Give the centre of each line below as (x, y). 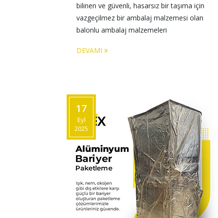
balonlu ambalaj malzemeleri (123, 30)
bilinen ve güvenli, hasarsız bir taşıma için (141, 6)
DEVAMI (90, 50)
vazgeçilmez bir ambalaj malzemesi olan (141, 18)
